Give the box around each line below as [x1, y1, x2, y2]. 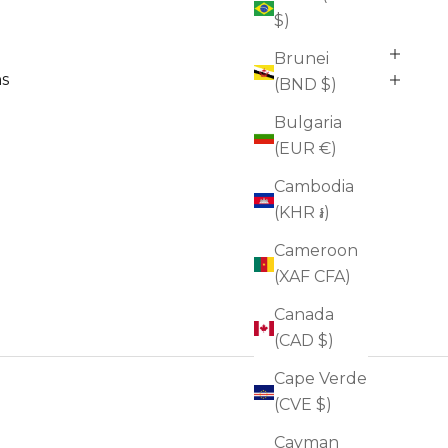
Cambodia [274, 177, 354, 197]
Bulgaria [274, 113, 342, 133]
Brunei [274, 49, 329, 69]
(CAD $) [274, 331, 334, 351]
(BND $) [274, 75, 337, 95]
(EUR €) [274, 139, 337, 159]
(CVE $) [274, 395, 332, 415]
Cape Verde [274, 369, 367, 389]
